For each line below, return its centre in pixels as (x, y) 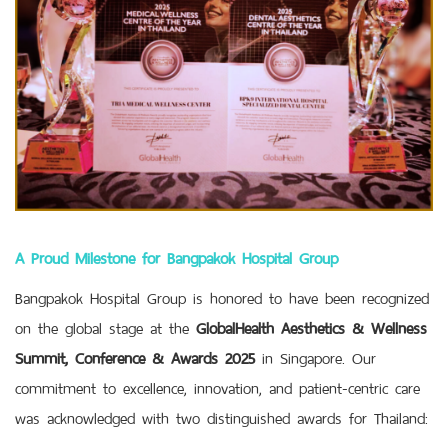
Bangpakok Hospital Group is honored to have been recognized (222, 295)
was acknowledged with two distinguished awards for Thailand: (221, 415)
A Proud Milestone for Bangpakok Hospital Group (176, 255)
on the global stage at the (105, 325)
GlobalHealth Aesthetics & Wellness (311, 325)
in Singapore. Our (315, 355)
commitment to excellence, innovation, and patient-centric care (217, 385)
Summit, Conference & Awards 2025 (135, 355)
